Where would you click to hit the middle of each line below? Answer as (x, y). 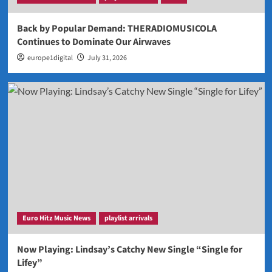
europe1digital (50, 58)
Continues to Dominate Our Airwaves (93, 42)
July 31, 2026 (107, 58)
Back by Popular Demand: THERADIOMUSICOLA (117, 28)
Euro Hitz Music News (56, 218)
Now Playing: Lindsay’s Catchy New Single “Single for (129, 249)
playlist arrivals (128, 218)
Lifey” (29, 263)
